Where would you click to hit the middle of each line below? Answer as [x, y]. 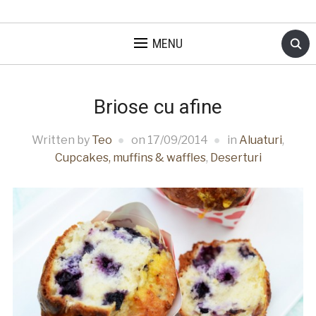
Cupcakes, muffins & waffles [130, 158]
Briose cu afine [158, 107]
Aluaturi [261, 140]
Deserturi [236, 158]
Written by [62, 140]
